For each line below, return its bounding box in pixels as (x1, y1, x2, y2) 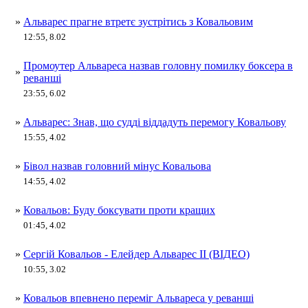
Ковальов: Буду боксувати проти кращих (23, 203, 215, 216)
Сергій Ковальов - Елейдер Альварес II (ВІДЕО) (23, 247, 250, 260)
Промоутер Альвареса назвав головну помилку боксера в (23, 59, 293, 71)
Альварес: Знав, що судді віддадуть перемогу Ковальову (23, 115, 286, 128)
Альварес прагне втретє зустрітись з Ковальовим (23, 15, 253, 27)
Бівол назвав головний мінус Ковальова (23, 159, 211, 172)
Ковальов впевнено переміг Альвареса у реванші (23, 291, 254, 304)
